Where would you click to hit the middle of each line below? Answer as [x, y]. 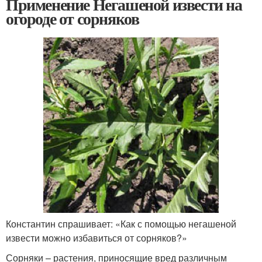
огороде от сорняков [73, 19]
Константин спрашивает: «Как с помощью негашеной [121, 224]
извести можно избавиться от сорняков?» [96, 238]
